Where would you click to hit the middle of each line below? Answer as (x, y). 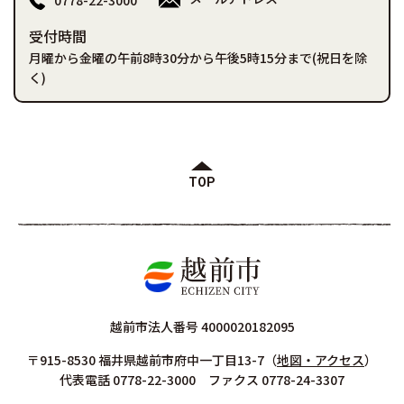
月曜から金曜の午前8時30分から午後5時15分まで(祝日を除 (198, 58)
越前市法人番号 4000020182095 (202, 327)
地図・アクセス (321, 360)
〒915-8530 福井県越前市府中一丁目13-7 (146, 360)
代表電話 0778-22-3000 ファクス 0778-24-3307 (202, 380)
